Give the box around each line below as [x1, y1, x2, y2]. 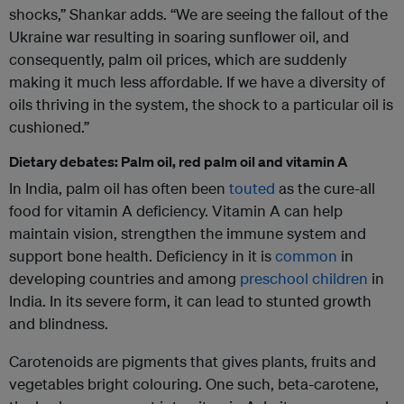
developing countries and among [9, 269, 240, 289]
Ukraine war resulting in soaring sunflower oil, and [9, 27, 349, 47]
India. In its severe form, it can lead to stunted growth [9, 291, 372, 311]
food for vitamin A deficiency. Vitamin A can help [9, 201, 343, 221]
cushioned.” [9, 117, 89, 137]
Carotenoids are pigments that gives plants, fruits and [9, 352, 376, 372]
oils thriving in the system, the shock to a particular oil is [9, 95, 393, 115]
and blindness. [9, 314, 108, 334]
